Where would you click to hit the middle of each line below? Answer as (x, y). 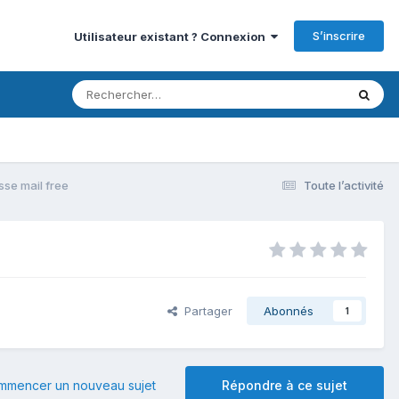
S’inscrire (339, 35)
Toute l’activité (344, 185)
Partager (205, 311)
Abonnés (289, 311)
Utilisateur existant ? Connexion (172, 36)
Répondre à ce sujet (285, 386)
